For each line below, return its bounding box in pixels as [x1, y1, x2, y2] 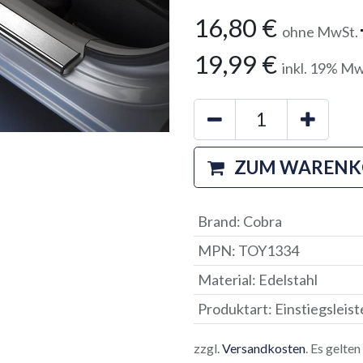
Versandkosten [222, 340, 305, 356]
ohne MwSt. [282, 23, 361, 41]
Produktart [197, 300, 268, 318]
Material [197, 271, 252, 288]
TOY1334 [237, 241, 299, 259]
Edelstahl [258, 271, 318, 288]
